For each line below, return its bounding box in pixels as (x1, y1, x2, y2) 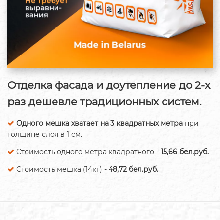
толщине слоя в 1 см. (7, 130, 82, 139)
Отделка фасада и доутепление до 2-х (7, 79, 210, 91)
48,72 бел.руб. (109, 165, 158, 174)
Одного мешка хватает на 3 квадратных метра (16, 119, 183, 128)
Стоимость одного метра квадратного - (14, 147, 161, 157)
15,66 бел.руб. (161, 147, 209, 157)
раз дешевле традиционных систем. (7, 95, 201, 108)
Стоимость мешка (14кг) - (14, 165, 109, 174)
